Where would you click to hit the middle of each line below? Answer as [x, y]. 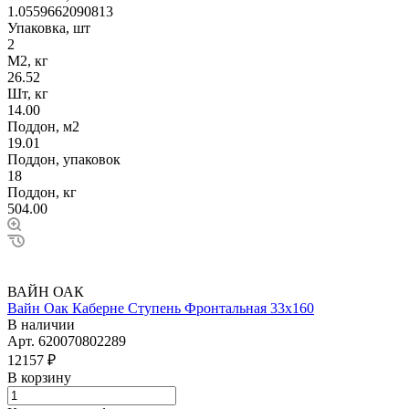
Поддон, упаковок [64, 159]
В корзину [39, 377]
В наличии [41, 324]
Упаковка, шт [49, 27]
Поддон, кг [42, 192]
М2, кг [28, 60]
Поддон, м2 [43, 126]
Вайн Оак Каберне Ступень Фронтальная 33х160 [161, 308]
